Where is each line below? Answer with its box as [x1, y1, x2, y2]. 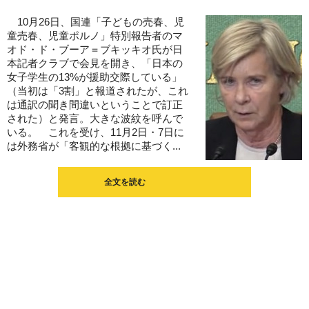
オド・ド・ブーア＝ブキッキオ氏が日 [7, 44, 183, 55]
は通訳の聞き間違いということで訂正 [7, 99, 183, 110]
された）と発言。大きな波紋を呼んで [7, 113, 183, 124]
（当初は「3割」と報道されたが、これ [7, 86, 188, 97]
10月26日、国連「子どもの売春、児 [7, 17, 184, 28]
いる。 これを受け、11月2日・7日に [7, 127, 184, 138]
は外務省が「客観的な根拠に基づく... [7, 141, 181, 152]
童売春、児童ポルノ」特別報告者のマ [7, 30, 183, 41]
